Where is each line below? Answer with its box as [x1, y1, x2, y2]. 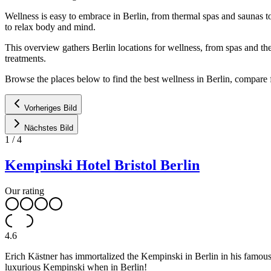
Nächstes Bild [24, 123, 73, 132]
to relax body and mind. [5, 21, 96, 32]
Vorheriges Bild [24, 103, 77, 113]
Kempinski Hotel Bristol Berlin [5, 157, 200, 173]
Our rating [5, 185, 44, 196]
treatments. [5, 53, 46, 64]
